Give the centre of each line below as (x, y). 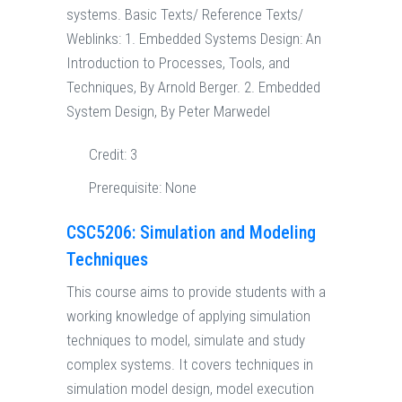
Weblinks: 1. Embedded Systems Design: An (194, 39)
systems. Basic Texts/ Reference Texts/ (185, 15)
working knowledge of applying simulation (188, 316)
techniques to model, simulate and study (186, 341)
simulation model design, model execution (190, 389)
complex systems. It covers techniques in (190, 365)
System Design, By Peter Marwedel (168, 112)
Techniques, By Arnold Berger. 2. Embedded (193, 87)
